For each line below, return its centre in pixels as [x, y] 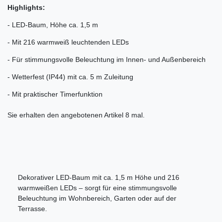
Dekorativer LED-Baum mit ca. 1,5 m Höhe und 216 [99, 178]
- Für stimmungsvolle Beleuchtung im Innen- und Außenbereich [107, 60]
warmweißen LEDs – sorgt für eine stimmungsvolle [97, 188]
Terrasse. [32, 209]
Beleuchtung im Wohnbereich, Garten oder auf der [97, 198]
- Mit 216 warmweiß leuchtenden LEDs [68, 42]
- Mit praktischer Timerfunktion [55, 94]
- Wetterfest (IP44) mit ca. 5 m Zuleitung [70, 77]
